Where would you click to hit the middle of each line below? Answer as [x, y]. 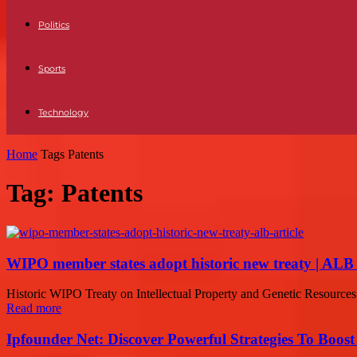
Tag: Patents [75, 193]
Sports [52, 69]
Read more [34, 308]
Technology [63, 112]
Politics [54, 25]
